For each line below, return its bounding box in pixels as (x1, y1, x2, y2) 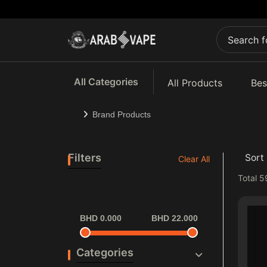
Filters (68, 151, 101, 164)
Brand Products (92, 110, 151, 119)
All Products (167, 76, 222, 89)
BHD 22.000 (151, 213, 198, 223)
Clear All (178, 153, 210, 164)
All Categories (74, 76, 138, 88)
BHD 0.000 (80, 213, 122, 223)
